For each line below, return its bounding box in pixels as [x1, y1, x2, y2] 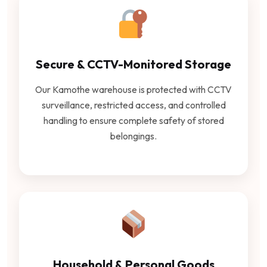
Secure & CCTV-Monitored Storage [36, 56, 231, 72]
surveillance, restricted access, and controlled [41, 98, 226, 111]
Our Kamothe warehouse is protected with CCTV [35, 83, 232, 95]
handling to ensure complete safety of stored [43, 114, 224, 126]
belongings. [110, 129, 157, 142]
